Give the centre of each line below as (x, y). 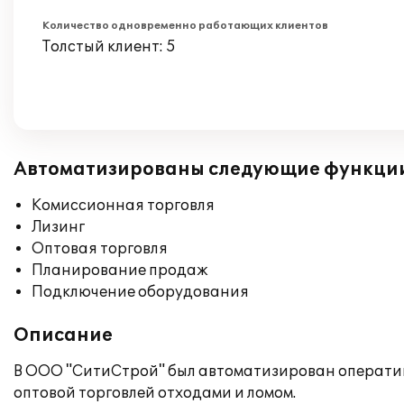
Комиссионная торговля (123, 206)
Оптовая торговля (100, 249)
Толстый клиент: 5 (109, 47)
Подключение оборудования (140, 292)
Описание (63, 335)
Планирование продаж (120, 271)
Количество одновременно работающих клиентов (185, 26)
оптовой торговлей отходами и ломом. (155, 393)
